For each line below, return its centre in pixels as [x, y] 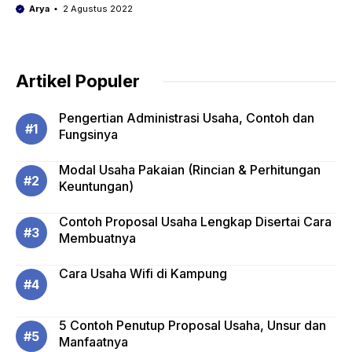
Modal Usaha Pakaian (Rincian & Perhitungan [190, 170]
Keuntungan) [96, 186]
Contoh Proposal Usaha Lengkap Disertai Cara [195, 222]
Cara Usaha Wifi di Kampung [143, 273]
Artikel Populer [78, 81]
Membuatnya [97, 238]
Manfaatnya [93, 342]
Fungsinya [88, 134]
